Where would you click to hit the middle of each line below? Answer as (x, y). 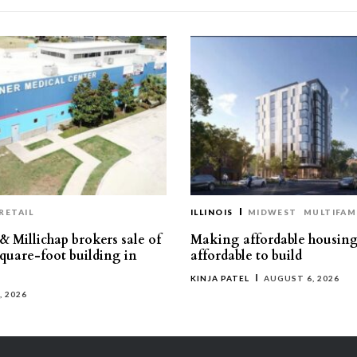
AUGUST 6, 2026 (302, 278)
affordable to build (246, 256)
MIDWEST (272, 212)
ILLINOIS (212, 212)
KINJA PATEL (220, 278)
